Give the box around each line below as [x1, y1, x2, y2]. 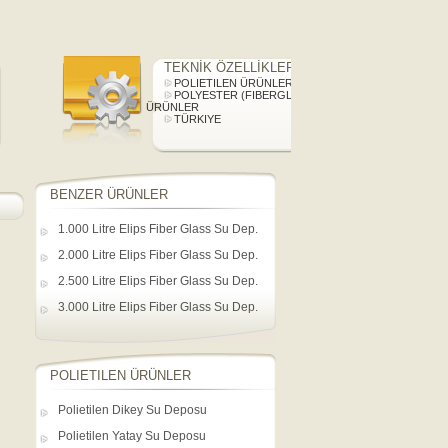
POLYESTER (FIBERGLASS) [174, 89, 317, 101]
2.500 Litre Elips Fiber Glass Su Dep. [58, 274, 258, 288]
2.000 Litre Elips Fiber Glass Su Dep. [58, 248, 258, 262]
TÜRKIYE [174, 113, 221, 125]
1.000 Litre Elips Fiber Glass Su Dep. [58, 222, 258, 236]
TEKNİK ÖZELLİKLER [164, 60, 295, 75]
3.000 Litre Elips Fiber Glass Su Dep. [58, 300, 258, 314]
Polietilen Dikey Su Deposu [58, 403, 207, 417]
